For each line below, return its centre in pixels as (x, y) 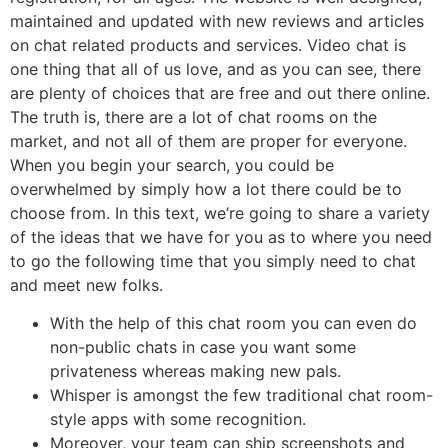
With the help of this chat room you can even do (233, 323)
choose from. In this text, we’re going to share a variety (220, 212)
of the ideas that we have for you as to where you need (221, 236)
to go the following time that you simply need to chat (213, 260)
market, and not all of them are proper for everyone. (208, 140)
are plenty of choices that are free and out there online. (220, 92)
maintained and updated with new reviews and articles (217, 20)
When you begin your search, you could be (172, 164)
